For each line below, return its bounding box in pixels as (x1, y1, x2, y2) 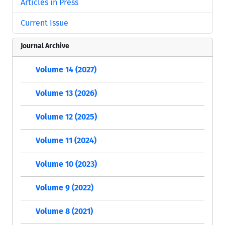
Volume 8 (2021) (36, 206, 93, 216)
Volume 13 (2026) (36, 88, 97, 98)
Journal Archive (21, 42, 69, 51)
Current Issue (21, 18, 68, 28)
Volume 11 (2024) (36, 136, 96, 146)
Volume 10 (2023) (36, 159, 97, 169)
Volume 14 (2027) (36, 65, 96, 75)
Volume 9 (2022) (36, 183, 93, 193)
